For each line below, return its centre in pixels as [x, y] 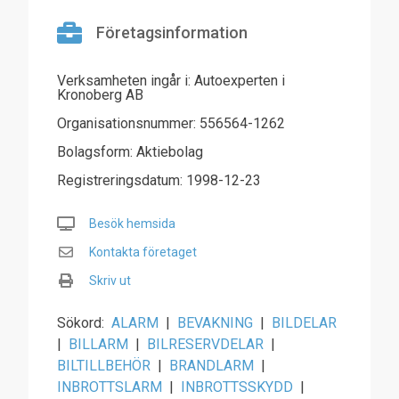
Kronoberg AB [100, 95]
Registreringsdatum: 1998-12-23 [159, 180]
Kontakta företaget [143, 252]
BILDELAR [304, 323]
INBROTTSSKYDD [237, 387]
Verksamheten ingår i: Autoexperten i [171, 81]
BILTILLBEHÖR [104, 366]
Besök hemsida [132, 224]
